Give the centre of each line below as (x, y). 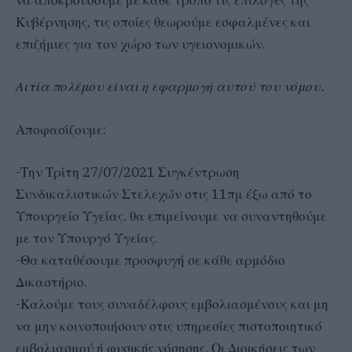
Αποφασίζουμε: (61, 129)
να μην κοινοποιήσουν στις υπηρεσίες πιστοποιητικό (169, 326)
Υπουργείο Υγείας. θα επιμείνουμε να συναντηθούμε (171, 216)
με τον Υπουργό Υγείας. (87, 238)
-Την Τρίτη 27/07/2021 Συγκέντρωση (128, 172)
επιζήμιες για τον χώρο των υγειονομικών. (141, 44)
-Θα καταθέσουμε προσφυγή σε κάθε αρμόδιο (150, 260)
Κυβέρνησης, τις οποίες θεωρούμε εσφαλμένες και (163, 22)
